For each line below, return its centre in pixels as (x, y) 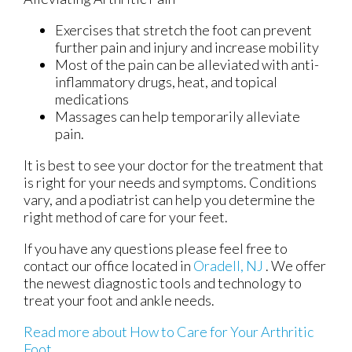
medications (92, 99)
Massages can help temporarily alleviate (178, 117)
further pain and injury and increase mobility (187, 48)
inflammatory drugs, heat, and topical (166, 82)
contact (48, 266)
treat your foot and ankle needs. (119, 301)
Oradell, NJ (228, 266)
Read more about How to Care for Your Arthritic (169, 332)
